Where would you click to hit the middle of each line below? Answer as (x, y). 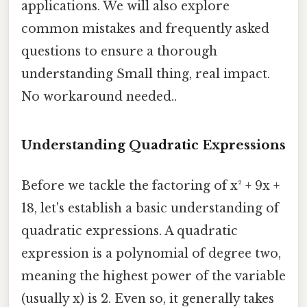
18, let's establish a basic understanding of (150, 208)
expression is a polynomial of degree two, (151, 253)
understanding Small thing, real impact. (146, 74)
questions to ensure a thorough (119, 51)
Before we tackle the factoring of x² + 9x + (150, 185)
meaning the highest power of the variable (153, 276)
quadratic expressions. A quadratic (130, 231)
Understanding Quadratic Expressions (153, 145)
